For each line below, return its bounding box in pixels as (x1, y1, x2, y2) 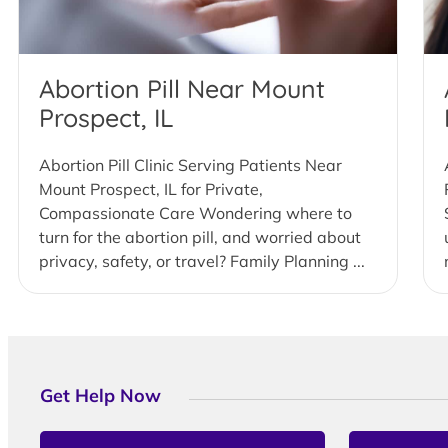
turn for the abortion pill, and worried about (39, 227, 361, 247)
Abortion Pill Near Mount (39, 73, 325, 105)
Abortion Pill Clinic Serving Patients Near (39, 155, 342, 175)
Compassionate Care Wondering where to (39, 203, 352, 223)
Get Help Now (40, 384, 161, 407)
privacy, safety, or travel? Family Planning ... (39, 251, 365, 271)
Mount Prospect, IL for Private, (39, 179, 263, 199)
